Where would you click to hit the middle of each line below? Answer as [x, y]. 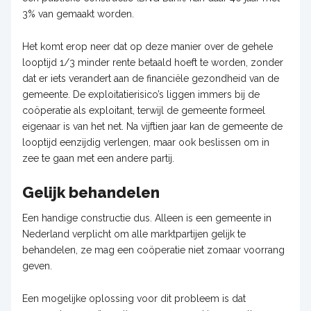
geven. [37, 266]
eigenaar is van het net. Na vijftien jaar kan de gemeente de [152, 126]
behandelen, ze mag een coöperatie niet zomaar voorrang [153, 250]
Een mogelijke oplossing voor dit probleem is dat [134, 298]
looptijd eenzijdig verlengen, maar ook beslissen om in [146, 142]
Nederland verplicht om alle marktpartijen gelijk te [134, 234]
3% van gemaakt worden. [78, 14]
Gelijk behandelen [91, 192]
